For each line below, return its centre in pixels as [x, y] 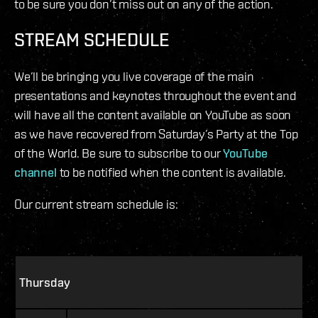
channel [35, 172]
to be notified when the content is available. [171, 172]
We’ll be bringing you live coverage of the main [134, 77]
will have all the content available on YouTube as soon [153, 115]
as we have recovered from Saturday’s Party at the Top [156, 134]
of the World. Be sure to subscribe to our [119, 153]
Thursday [45, 283]
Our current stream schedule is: [96, 204]
